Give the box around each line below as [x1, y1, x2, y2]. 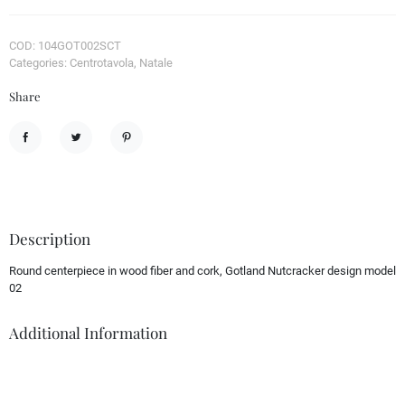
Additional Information [9, 322, 167, 343]
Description [9, 228, 90, 249]
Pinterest [119, 143, 170, 161]
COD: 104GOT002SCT [9, 38, 121, 52]
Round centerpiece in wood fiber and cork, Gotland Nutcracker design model [9, 263, 396, 278]
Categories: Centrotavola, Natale [9, 55, 173, 70]
